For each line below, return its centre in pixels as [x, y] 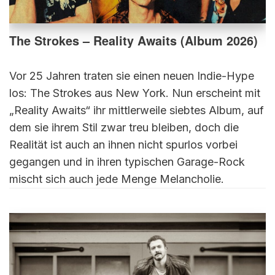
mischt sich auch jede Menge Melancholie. [117, 179]
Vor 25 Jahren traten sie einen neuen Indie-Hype [132, 76]
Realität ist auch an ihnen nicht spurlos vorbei [123, 144]
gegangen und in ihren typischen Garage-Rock [127, 161]
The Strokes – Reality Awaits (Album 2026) [134, 40]
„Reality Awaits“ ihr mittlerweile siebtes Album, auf [137, 110]
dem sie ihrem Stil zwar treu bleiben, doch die [124, 127]
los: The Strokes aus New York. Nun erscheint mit [135, 93]
